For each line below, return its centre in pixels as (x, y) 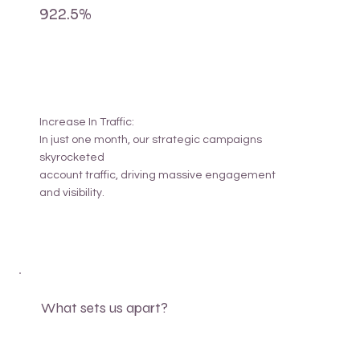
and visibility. (72, 193)
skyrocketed (72, 158)
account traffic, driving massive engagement (157, 176)
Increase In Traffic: (86, 123)
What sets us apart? (105, 309)
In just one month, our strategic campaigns (150, 140)
